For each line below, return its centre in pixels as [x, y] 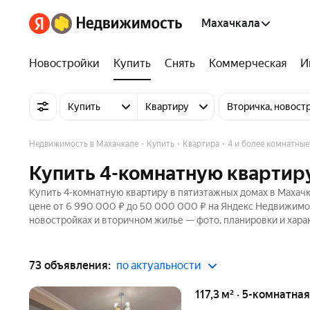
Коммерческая [248, 63]
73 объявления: [70, 265]
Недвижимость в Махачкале [84, 144]
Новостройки [64, 63]
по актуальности [159, 265]
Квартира [201, 144]
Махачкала [231, 23]
